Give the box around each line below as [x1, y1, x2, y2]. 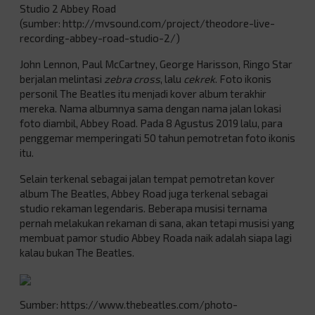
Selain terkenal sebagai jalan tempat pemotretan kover [20, 172, 275, 185]
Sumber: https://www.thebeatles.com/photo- [20, 297, 238, 311]
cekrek [184, 72, 215, 85]
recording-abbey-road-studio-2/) [20, 31, 180, 44]
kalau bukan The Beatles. [20, 245, 134, 259]
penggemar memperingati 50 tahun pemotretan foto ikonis [20, 131, 295, 144]
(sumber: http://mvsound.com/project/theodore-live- [20, 16, 275, 30]
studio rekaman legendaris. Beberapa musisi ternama [20, 201, 267, 214]
